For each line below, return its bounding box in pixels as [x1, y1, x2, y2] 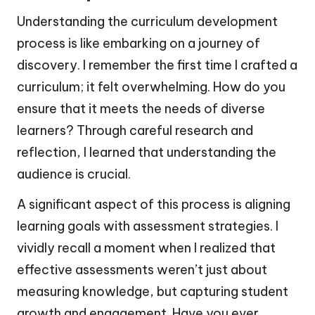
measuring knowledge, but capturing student [17, 283, 288, 300]
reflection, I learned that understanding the [17, 144, 276, 161]
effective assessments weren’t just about [17, 262, 267, 278]
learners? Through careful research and [17, 122, 253, 139]
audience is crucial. [17, 166, 131, 183]
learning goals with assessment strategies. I [17, 218, 278, 235]
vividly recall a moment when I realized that [17, 240, 276, 257]
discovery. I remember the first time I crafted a [17, 57, 297, 74]
